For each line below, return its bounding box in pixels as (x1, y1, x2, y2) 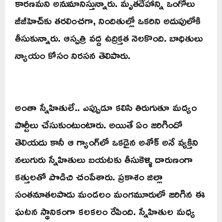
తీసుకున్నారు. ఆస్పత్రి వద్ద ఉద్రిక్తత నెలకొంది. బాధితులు (15, 28, 203, 48)
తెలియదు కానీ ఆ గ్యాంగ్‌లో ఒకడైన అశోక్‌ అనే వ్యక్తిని (15, 132, 198, 152)
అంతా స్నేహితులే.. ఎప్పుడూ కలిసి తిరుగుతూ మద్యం (15, 97, 197, 117)
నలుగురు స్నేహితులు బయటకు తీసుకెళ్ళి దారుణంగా (15, 149, 193, 169)
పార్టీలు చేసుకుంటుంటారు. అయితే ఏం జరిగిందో (15, 114, 182, 135)
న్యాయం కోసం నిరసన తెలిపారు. (15, 45, 130, 65)
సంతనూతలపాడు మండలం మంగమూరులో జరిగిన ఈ (15, 184, 205, 204)
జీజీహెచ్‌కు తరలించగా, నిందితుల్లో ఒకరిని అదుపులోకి (15, 10, 201, 31)
